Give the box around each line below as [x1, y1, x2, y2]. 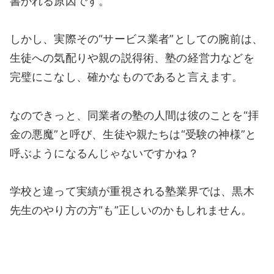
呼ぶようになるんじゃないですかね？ [9, 146, 199, 160]
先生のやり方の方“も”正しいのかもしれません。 [9, 204, 252, 217]
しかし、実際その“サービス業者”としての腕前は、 [9, 32, 264, 46]
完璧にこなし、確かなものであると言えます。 [9, 70, 243, 84]
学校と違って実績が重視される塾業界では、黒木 [9, 185, 254, 198]
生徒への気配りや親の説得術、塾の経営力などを [9, 51, 254, 65]
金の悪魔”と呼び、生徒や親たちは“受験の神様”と [9, 127, 257, 141]
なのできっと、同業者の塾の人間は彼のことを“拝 [9, 108, 259, 122]
